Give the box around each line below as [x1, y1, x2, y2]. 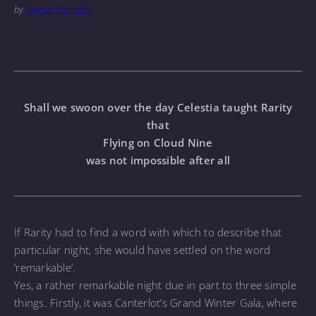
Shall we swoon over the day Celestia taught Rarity [23, 99, 293, 114]
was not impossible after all [85, 152, 231, 167]
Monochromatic [25, 3, 91, 16]
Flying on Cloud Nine [103, 135, 213, 150]
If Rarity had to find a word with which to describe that [14, 224, 282, 239]
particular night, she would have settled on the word [14, 242, 271, 257]
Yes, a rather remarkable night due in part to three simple [14, 277, 296, 292]
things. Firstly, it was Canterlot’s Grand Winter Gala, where [14, 295, 298, 310]
